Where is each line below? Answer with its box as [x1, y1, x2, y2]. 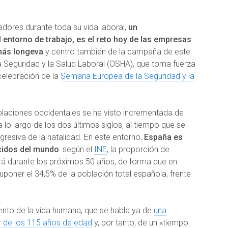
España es [144, 132, 183, 142]
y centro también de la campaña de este [43, 46, 190, 56]
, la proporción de [107, 144, 169, 154]
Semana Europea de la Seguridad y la [61, 71, 194, 81]
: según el [59, 144, 94, 154]
